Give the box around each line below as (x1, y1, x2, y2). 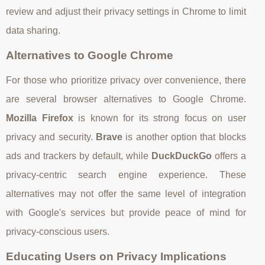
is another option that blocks (122, 131, 246, 142)
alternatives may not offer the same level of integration (6, 188, 246, 199)
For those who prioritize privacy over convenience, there (6, 75, 246, 85)
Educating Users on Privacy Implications (6, 250, 227, 263)
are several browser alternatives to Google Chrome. (6, 93, 246, 104)
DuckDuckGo (151, 150, 212, 161)
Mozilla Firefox (6, 112, 73, 123)
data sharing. (6, 25, 60, 35)
